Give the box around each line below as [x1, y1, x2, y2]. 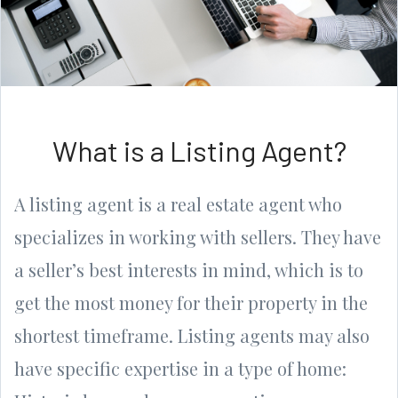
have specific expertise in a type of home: [14, 355, 346, 380]
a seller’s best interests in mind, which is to [14, 257, 363, 282]
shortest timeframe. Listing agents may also [14, 322, 370, 347]
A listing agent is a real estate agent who [14, 191, 342, 216]
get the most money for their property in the [14, 290, 368, 314]
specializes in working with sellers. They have [14, 224, 381, 249]
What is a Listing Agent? [52, 132, 346, 167]
